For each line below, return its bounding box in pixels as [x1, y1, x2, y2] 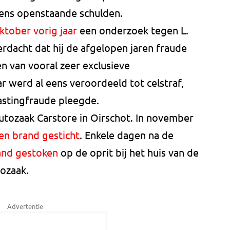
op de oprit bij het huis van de [58, 146, 199, 159]
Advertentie [7, 202, 43, 211]
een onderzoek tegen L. [77, 24, 188, 37]
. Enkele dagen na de [80, 128, 174, 142]
